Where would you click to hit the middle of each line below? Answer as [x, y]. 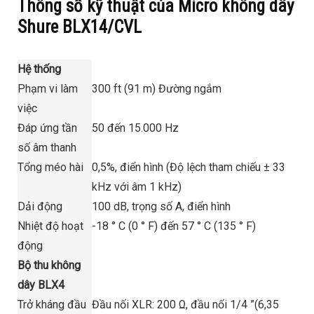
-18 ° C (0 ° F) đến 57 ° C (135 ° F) [173, 226]
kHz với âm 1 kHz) [136, 186]
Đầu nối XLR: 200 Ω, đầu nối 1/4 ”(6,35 [185, 304]
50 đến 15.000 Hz [135, 128]
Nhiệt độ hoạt [50, 226]
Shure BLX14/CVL [79, 27]
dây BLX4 [41, 285]
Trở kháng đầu [52, 304]
